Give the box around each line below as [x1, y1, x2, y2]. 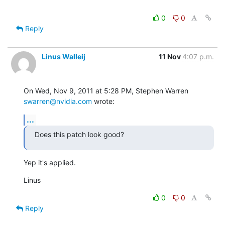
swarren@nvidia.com [24, 96, 92, 105]
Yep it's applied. [24, 158, 76, 167]
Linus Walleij [42, 52, 85, 61]
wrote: [92, 96, 115, 105]
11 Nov [159, 52, 182, 61]
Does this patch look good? [35, 130, 124, 139]
